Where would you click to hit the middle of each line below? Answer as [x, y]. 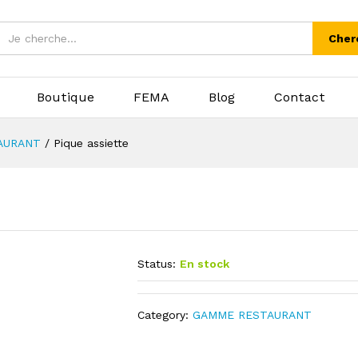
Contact [300, 97]
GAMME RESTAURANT [253, 315]
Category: [165, 315]
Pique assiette [91, 143]
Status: [157, 264]
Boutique [66, 97]
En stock [205, 264]
